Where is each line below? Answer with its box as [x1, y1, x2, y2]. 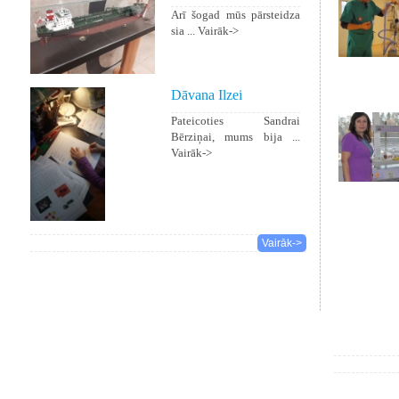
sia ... [171, 24, 198, 37]
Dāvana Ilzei [171, 87, 242, 103]
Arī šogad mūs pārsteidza [171, 8, 300, 21]
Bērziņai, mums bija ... [171, 130, 300, 144]
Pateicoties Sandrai [171, 114, 300, 128]
